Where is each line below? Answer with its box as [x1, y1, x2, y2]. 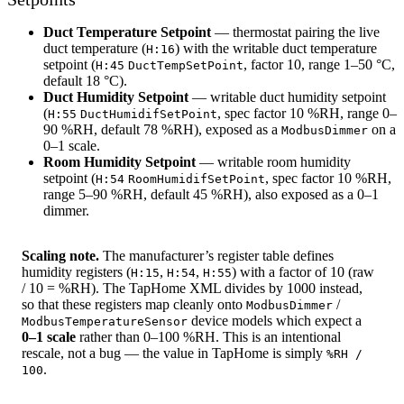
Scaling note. [22, 247, 99, 263]
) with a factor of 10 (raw [232, 263, 374, 280]
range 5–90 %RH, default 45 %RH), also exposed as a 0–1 [43, 186, 379, 202]
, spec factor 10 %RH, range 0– [217, 105, 397, 121]
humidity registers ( [22, 263, 131, 280]
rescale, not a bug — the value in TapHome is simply [22, 344, 326, 361]
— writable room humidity [196, 153, 351, 170]
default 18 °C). [43, 72, 127, 88]
